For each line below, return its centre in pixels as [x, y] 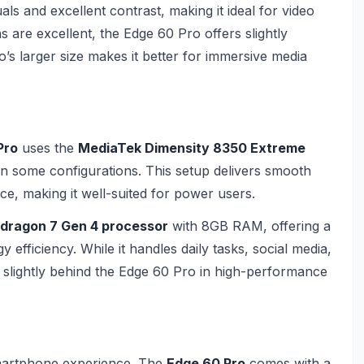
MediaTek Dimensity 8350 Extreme [192, 147]
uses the [48, 147]
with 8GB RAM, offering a [249, 225]
